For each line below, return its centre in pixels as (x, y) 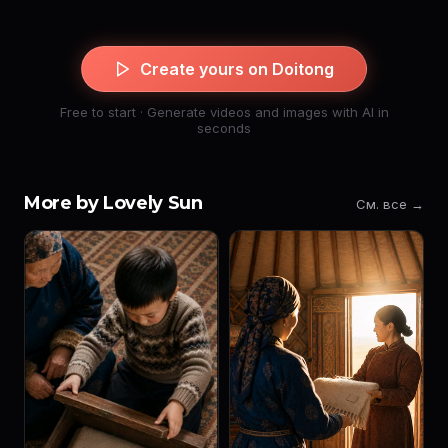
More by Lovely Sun (113, 203)
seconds (224, 128)
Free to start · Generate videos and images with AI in (224, 112)
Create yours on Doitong (237, 69)
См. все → (390, 204)
